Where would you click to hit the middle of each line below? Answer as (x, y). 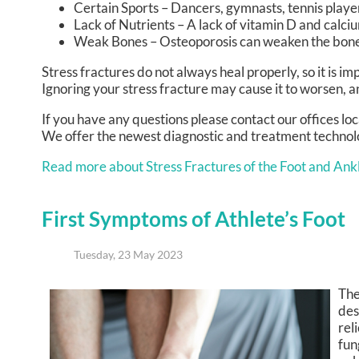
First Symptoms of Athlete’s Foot (194, 219)
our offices (308, 119)
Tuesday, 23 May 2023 (128, 255)
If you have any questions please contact (159, 119)
